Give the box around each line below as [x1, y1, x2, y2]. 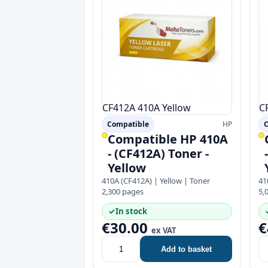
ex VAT [151, 225, 176, 236]
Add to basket [160, 244, 212, 254]
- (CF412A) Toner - [108, 145, 209, 162]
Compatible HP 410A [108, 131, 228, 147]
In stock [115, 206, 147, 217]
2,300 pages [102, 186, 144, 197]
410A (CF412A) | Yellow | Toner [102, 175, 210, 186]
